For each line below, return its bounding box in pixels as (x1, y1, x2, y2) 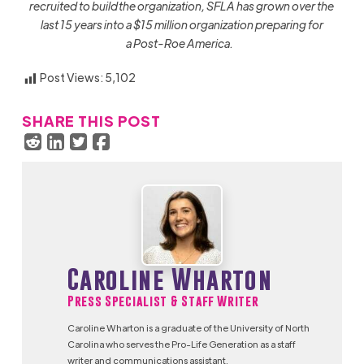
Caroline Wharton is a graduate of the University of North (67, 322, 310, 334)
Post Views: (39, 69, 103, 84)
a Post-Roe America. (126, 36, 234, 51)
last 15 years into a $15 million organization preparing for (40, 17, 323, 32)
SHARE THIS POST (21, 110, 161, 130)
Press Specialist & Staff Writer (67, 293, 259, 310)
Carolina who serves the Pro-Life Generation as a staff (67, 338, 296, 350)
